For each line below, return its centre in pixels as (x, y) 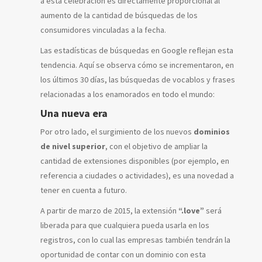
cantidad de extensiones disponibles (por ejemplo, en (135, 161)
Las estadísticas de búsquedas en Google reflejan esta (137, 50)
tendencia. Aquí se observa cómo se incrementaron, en (137, 65)
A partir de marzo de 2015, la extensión (109, 210)
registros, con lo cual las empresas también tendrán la (135, 239)
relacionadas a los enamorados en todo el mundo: (127, 94)
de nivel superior (73, 146)
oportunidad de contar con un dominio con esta (123, 254)
